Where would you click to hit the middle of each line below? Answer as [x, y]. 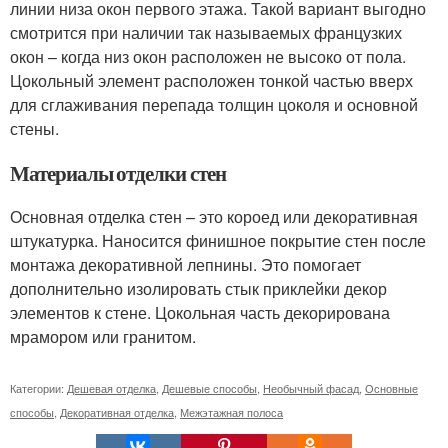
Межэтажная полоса [231, 411]
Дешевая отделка [111, 387]
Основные [391, 387]
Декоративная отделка [117, 411]
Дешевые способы [209, 387]
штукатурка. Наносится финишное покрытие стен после [218, 240]
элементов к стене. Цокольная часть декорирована [200, 312]
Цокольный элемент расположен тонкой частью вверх [211, 80]
